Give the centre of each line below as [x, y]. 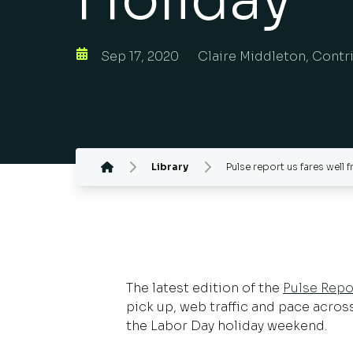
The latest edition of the [204, 288]
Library [170, 167]
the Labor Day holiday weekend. [228, 326]
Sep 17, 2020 [140, 56]
